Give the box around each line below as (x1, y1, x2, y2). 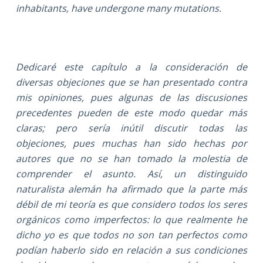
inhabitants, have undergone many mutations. (15, 1, 221, 15)
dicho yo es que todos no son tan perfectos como (15, 228, 248, 241)
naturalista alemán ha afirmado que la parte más (15, 182, 248, 195)
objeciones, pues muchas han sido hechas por (15, 136, 248, 150)
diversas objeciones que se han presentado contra (15, 75, 248, 89)
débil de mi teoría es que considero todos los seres (15, 197, 248, 211)
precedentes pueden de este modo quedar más (15, 106, 248, 119)
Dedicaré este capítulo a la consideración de (15, 60, 248, 73)
